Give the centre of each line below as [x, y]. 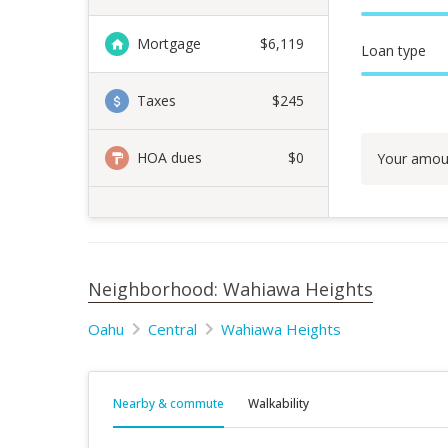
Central [172, 329]
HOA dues [169, 157]
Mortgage [169, 43]
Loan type [393, 50]
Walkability [278, 403]
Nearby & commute [168, 403]
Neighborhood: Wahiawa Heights [230, 289]
